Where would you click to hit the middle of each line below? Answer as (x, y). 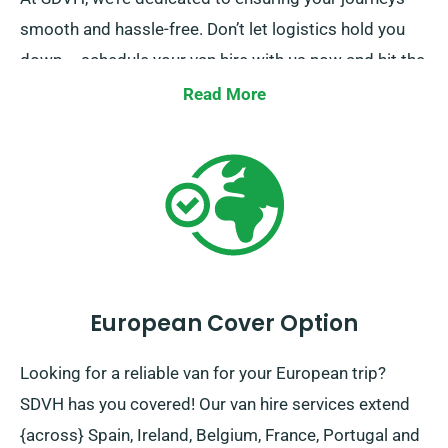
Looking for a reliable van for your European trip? (203, 373)
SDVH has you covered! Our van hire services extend (215, 404)
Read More (224, 94)
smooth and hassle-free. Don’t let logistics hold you (212, 29)
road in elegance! (84, 91)
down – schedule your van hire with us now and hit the (222, 60)
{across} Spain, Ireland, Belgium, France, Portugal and (220, 435)
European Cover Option (224, 324)
